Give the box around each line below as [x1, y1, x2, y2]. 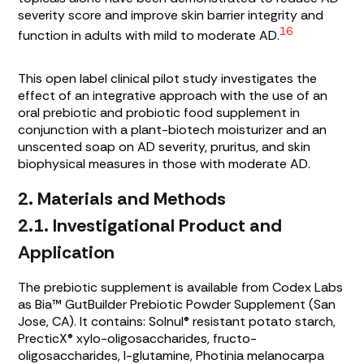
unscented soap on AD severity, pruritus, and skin [18, 137, 311, 155]
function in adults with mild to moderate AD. [18, 26, 280, 44]
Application [18, 240, 115, 264]
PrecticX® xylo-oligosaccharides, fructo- [18, 329, 258, 347]
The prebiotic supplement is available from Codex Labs [18, 278, 344, 296]
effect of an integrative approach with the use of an [18, 86, 328, 104]
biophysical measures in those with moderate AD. [18, 154, 311, 172]
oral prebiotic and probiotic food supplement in [18, 103, 301, 121]
